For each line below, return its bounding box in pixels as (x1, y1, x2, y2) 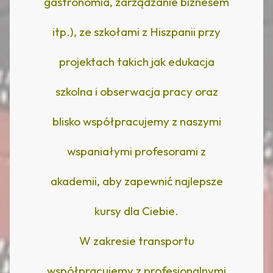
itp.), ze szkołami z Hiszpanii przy (52, 24, 221, 39)
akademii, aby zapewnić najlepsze (50, 173, 223, 188)
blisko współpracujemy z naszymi (52, 113, 221, 129)
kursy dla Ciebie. (94, 203, 179, 218)
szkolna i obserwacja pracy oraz (55, 83, 218, 99)
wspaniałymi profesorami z (67, 143, 206, 158)
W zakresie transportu (79, 233, 194, 248)
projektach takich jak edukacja (58, 54, 214, 69)
